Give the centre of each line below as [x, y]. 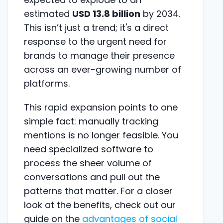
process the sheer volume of [88, 163]
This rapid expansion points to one [101, 107]
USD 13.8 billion [106, 13]
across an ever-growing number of [103, 69]
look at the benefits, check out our [100, 205]
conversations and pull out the [92, 177]
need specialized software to [89, 149]
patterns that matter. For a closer [98, 191]
